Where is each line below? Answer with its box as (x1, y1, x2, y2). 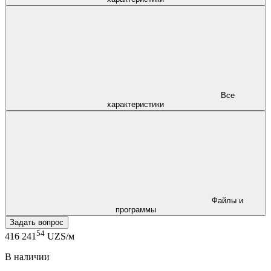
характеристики (107, 99, 164, 109)
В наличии (5, 252, 50, 263)
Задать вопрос (10, 217, 64, 227)
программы (115, 204, 156, 214)
